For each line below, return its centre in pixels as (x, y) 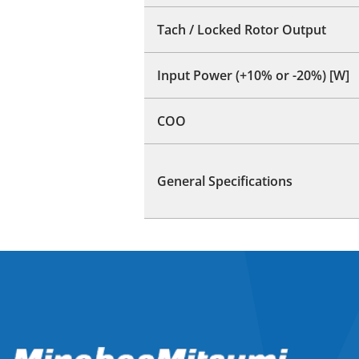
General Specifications (225, 181)
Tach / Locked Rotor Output (242, 29)
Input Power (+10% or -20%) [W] (253, 75)
